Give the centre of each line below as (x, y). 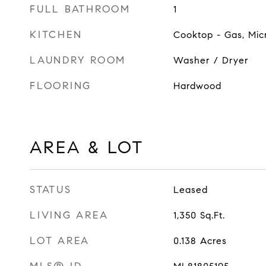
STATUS (51, 190)
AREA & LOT (87, 147)
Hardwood (197, 86)
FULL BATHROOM (80, 9)
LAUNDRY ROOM (78, 60)
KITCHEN (56, 35)
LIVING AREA (69, 215)
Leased (190, 190)
